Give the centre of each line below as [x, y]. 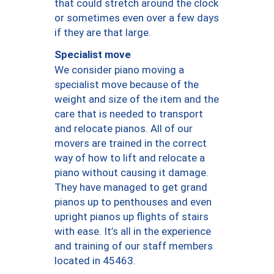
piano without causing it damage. [131, 172]
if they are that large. [103, 32]
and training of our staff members [134, 246]
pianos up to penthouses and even [133, 202]
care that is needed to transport [129, 113]
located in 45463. [95, 260]
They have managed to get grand [131, 187]
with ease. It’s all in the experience [133, 231]
